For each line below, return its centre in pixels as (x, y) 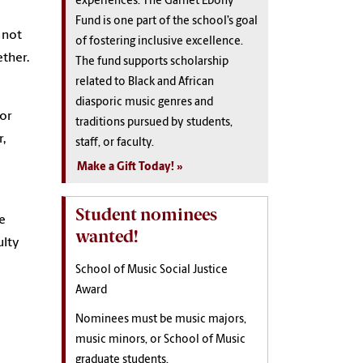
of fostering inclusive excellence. (159, 42)
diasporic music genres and (144, 102)
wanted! (107, 236)
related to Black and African (145, 82)
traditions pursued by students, (154, 123)
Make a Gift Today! (126, 167)
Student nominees (146, 214)
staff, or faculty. (116, 143)
